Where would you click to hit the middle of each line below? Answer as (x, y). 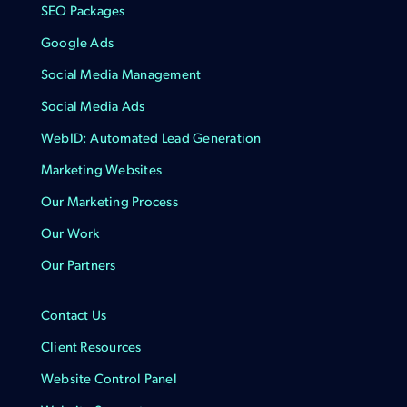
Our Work (70, 235)
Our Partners (78, 267)
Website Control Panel (109, 381)
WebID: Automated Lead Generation (151, 140)
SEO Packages (83, 13)
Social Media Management (121, 76)
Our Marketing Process (109, 203)
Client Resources (91, 349)
